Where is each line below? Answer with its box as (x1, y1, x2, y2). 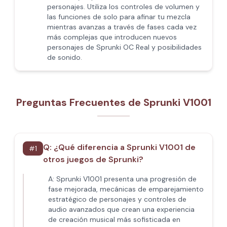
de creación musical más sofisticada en (48, 215, 180, 224)
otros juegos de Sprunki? (43, 154, 143, 165)
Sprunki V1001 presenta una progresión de (56, 174, 197, 183)
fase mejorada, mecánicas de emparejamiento (48, 184, 204, 194)
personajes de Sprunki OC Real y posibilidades (47, 43, 202, 52)
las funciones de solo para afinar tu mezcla (47, 12, 191, 21)
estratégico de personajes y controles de (48, 195, 186, 204)
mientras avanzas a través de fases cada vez (47, 22, 197, 31)
